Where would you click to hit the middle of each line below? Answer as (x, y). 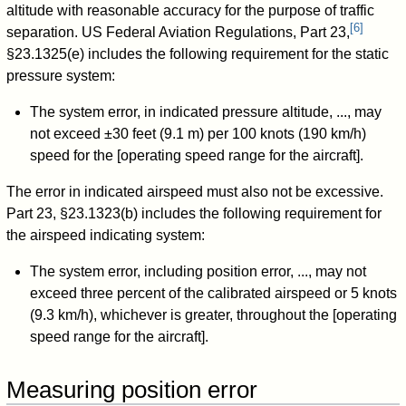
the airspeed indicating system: (106, 236)
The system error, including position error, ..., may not (198, 272)
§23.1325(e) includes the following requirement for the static (198, 54)
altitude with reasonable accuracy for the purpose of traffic (191, 11)
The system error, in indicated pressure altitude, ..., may (205, 112)
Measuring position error (132, 390)
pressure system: (61, 76)
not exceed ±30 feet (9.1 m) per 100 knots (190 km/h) (198, 134)
